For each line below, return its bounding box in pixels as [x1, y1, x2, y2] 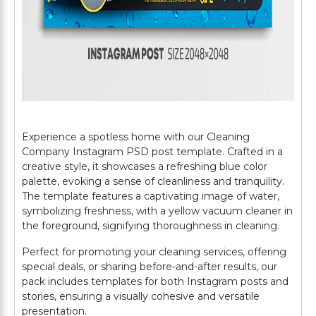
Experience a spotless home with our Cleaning [22, 130, 250, 143]
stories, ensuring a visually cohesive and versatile [22, 290, 260, 303]
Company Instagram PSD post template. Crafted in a [22, 145, 283, 158]
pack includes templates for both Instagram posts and [22, 275, 288, 288]
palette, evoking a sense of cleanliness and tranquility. [22, 175, 284, 188]
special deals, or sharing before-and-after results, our [22, 260, 277, 273]
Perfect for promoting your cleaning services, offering [22, 245, 286, 258]
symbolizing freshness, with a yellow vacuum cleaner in [22, 205, 293, 217]
